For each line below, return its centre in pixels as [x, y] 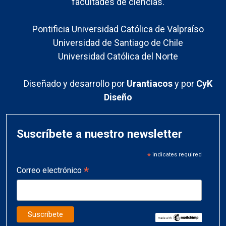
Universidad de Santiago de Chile [118, 42]
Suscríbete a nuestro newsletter [99, 133]
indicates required [176, 154]
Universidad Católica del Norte [118, 56]
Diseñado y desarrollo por [75, 83]
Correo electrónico [50, 170]
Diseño [118, 97]
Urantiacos [151, 83]
